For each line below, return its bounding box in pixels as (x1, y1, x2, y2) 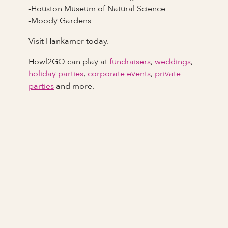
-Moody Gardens (28, 15, 91, 27)
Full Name (45, 185, 74, 194)
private (155, 68, 181, 80)
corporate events (88, 68, 151, 80)
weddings (155, 56, 191, 68)
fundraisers (109, 56, 151, 68)
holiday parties (28, 68, 83, 80)
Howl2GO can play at (28, 56, 109, 68)
